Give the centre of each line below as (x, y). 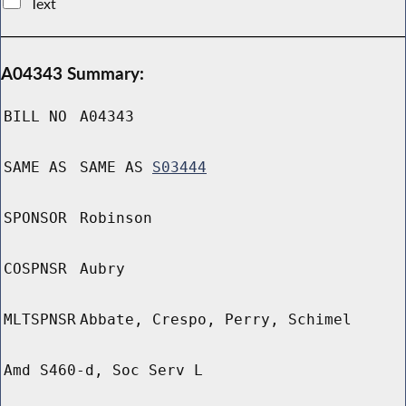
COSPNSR (35, 269)
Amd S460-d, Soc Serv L (103, 371)
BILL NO (35, 117)
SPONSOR (35, 218)
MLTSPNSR (40, 320)
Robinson (116, 218)
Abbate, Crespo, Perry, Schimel (216, 320)
